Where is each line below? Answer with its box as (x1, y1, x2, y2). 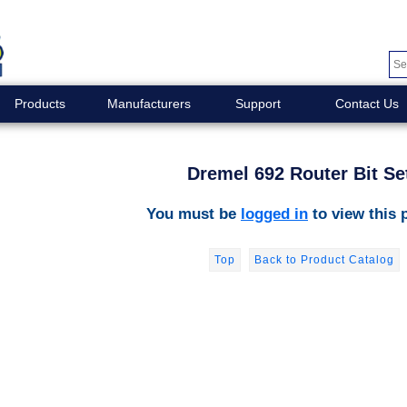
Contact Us (334, 96, 399, 111)
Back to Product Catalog (253, 253, 394, 266)
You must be (146, 203, 241, 223)
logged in (241, 203, 308, 223)
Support (234, 96, 281, 111)
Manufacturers (106, 96, 191, 111)
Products (14, 96, 65, 111)
